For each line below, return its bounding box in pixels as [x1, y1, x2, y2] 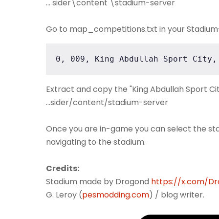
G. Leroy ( [46, 189, 82, 201]
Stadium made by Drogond [46, 176, 151, 188]
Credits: [46, 163, 79, 175]
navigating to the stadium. [46, 136, 146, 148]
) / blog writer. [149, 189, 204, 201]
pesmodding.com [82, 189, 149, 201]
